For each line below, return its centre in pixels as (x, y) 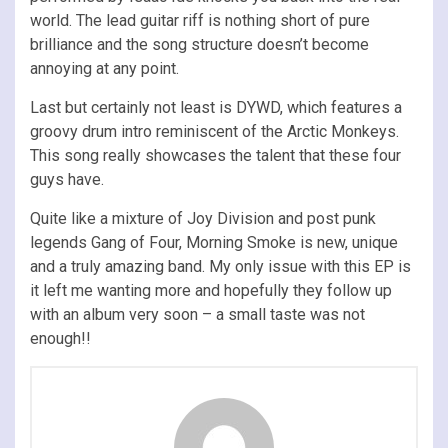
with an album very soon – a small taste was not (197, 314)
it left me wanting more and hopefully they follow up (211, 290)
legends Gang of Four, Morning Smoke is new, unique (214, 242)
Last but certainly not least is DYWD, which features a (216, 107)
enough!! (60, 338)
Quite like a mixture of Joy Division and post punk (203, 218)
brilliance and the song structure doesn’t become (199, 44)
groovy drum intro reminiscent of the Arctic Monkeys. (214, 131)
